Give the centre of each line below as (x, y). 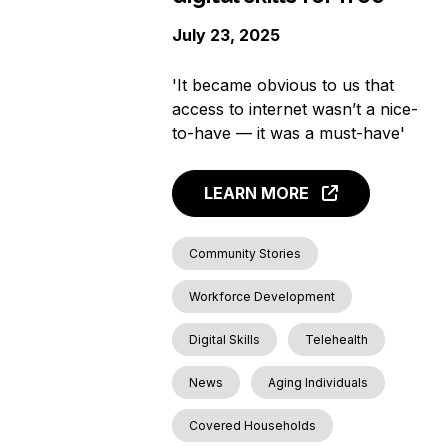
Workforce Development (262, 297)
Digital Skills (225, 340)
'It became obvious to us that (283, 84)
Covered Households (253, 426)
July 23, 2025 (226, 34)
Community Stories (245, 254)
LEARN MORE (257, 193)
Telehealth (337, 340)
